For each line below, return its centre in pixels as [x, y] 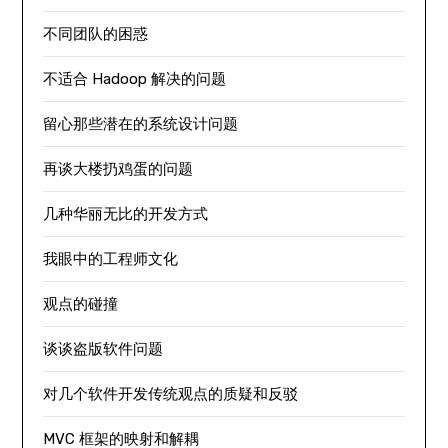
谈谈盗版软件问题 [103, 349]
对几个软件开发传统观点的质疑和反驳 [171, 394]
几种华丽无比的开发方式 [126, 214]
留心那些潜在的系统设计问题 [141, 124]
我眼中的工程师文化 [111, 259]
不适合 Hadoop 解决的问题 [135, 79]
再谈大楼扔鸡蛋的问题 [118, 169]
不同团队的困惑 [96, 34]
